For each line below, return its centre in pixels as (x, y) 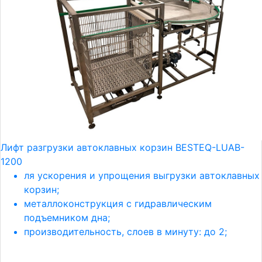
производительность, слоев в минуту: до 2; (125, 232)
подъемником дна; (67, 218)
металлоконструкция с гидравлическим (118, 204)
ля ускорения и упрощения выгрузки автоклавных (142, 175)
